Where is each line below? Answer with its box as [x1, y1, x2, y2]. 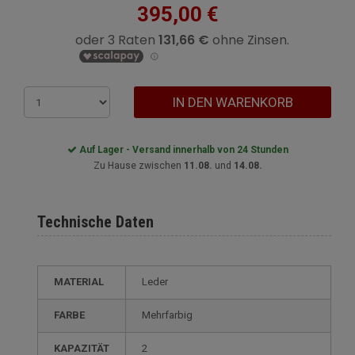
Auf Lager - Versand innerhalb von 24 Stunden [76, 144, 288, 155]
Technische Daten [37, 212, 154, 231]
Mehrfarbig [151, 309, 193, 321]
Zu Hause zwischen [93, 160, 184, 171]
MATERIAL [63, 276, 104, 288]
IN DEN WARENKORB [172, 94, 294, 110]
